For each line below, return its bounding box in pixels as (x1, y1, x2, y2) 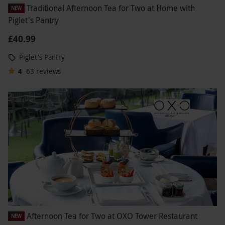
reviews (36, 66, 61, 76)
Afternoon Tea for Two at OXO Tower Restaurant (27, 210, 197, 222)
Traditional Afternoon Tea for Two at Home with (27, 2, 195, 14)
